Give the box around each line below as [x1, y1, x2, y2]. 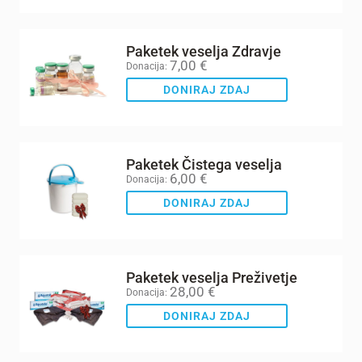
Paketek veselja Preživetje [126, 269, 297, 287]
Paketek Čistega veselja [126, 156, 282, 174]
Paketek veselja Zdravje [126, 43, 281, 61]
